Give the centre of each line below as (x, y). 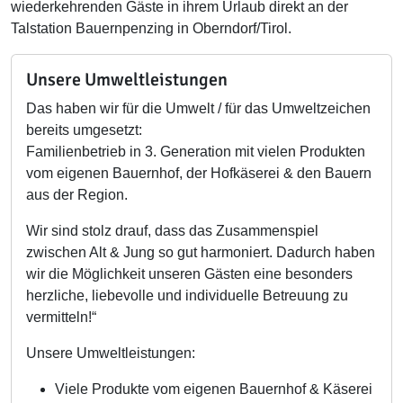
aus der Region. (77, 195)
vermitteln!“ (61, 317)
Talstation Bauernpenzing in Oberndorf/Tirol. (151, 28)
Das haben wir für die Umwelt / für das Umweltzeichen (198, 108)
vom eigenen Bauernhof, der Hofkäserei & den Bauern (199, 173)
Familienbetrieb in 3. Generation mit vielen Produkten (196, 152)
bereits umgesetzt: (84, 130)
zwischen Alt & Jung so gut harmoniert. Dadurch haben (201, 252)
